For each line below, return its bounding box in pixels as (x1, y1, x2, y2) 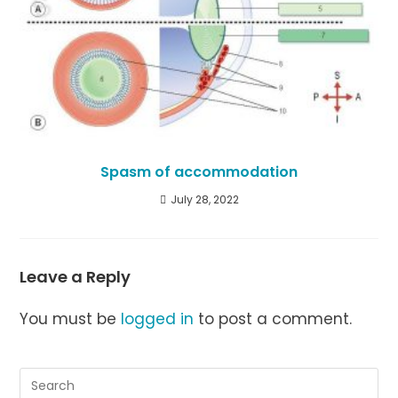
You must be (20, 308, 122, 330)
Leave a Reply (20, 266, 131, 289)
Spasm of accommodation (100, 162, 298, 183)
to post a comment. (194, 308, 353, 330)
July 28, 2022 (170, 192, 239, 208)
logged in (121, 308, 195, 330)
